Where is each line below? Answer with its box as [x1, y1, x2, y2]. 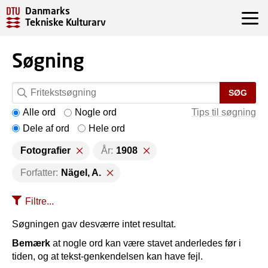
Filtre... [25, 196, 54, 206]
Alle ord [23, 107, 56, 117]
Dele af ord [23, 123, 69, 133]
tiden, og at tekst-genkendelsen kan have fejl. [12, 251, 203, 261]
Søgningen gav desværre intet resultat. [12, 219, 176, 229]
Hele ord [89, 123, 125, 133]
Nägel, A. [61, 167, 101, 178]
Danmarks [25, 5, 70, 16]
